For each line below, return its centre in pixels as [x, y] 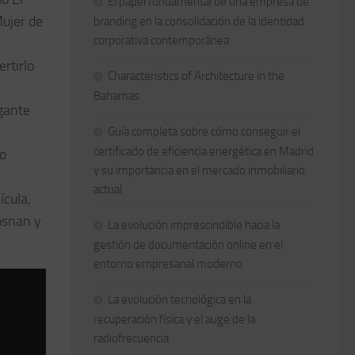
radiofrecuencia [131, 338]
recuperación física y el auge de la [174, 319]
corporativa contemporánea [161, 40]
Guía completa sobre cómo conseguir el [204, 131]
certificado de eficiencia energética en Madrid [204, 151]
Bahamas [116, 95]
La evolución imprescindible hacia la [194, 225]
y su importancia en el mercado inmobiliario [199, 170]
